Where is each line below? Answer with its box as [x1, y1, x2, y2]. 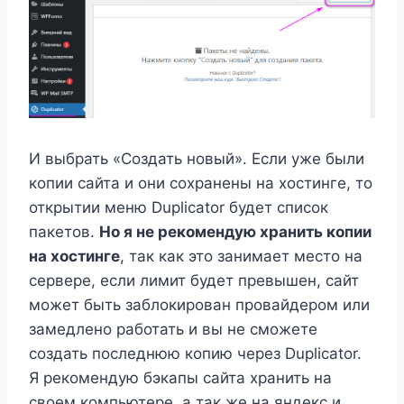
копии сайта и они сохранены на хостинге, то [29, 173, 372, 192]
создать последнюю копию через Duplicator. [29, 344, 362, 363]
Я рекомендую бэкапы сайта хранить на [29, 368, 332, 387]
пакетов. [29, 222, 99, 241]
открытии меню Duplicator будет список [29, 197, 328, 216]
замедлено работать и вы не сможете [29, 319, 317, 338]
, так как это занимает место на [120, 246, 363, 265]
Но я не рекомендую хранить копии [99, 222, 372, 241]
